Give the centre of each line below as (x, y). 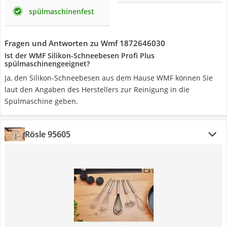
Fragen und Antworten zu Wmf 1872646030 (85, 43)
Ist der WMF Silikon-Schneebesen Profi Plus (80, 55)
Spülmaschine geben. (41, 101)
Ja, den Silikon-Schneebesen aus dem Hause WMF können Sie (109, 78)
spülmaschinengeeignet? (47, 64)
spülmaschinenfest (62, 11)
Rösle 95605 (48, 134)
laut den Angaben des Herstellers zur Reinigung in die (97, 89)
